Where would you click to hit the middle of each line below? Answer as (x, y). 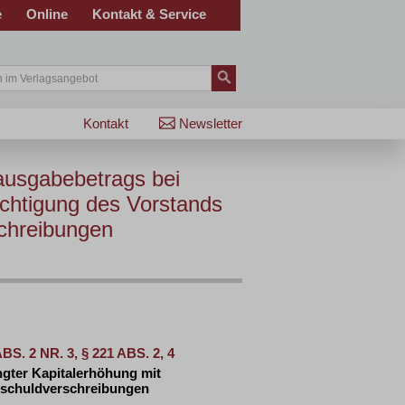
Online (47, 14)
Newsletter (211, 123)
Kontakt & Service (149, 14)
